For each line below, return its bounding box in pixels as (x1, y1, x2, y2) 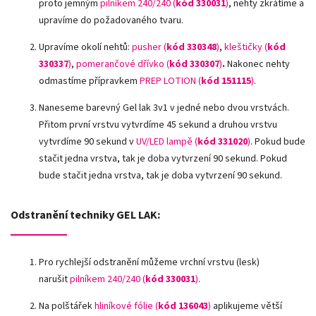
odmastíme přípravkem (39, 73, 140, 88)
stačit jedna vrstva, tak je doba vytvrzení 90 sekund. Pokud (39, 151, 287, 166)
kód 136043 (158, 298, 208, 313)
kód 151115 (201, 73, 251, 88)
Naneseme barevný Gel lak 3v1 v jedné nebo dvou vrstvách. (39, 100, 289, 115)
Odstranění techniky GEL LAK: (11, 207, 160, 223)
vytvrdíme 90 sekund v (39, 134, 136, 149)
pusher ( (132, 39, 166, 54)
